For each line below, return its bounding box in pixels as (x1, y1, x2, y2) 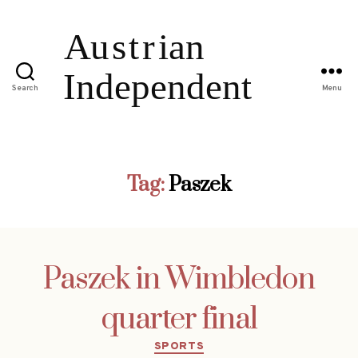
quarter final (101, 300, 257, 339)
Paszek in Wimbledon (43, 260, 315, 299)
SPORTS (153, 339, 205, 353)
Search (12, 83, 38, 94)
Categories (178, 333, 248, 352)
